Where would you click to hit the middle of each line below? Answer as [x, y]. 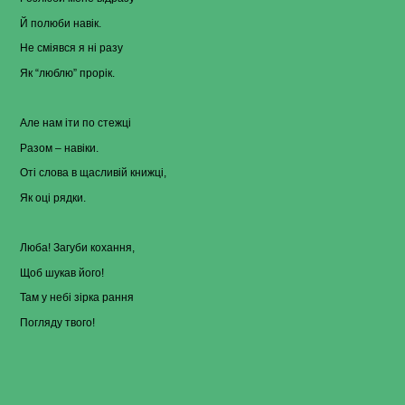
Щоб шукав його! [62, 273]
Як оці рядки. [53, 198]
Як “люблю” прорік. [67, 73]
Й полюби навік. [61, 23]
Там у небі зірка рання [77, 298]
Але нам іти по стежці [75, 123]
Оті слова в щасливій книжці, [93, 173]
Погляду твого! [57, 322]
